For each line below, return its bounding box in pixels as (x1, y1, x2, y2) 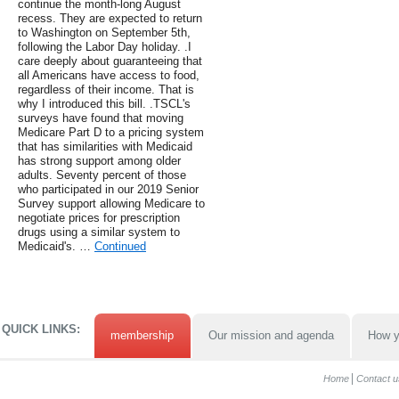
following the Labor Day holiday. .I (18, 40, 191, 54)
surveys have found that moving (18, 111, 183, 126)
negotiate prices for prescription (18, 211, 180, 225)
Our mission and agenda (208, 329, 334, 343)
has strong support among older (18, 154, 181, 168)
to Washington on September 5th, (18, 26, 191, 40)
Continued (94, 240, 146, 254)
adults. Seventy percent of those (18, 168, 186, 183)
